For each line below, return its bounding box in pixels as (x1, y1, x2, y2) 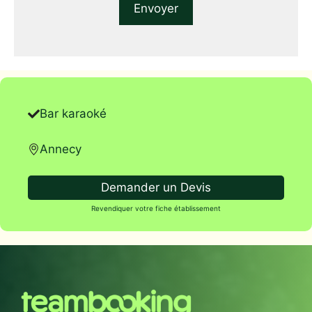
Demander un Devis (101, 180, 211, 194)
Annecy (40, 141, 81, 156)
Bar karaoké (40, 107, 107, 120)
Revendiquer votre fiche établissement (91, 204, 221, 212)
